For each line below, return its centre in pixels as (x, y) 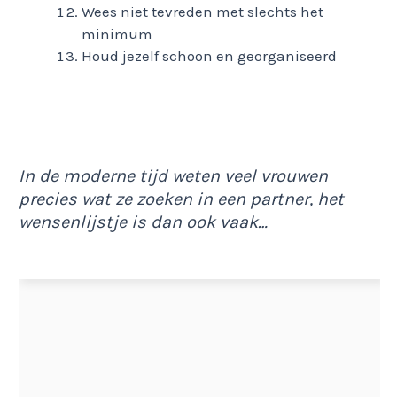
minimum (117, 34)
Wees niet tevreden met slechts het (202, 12)
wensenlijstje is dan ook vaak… (143, 222)
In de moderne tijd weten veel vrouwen (173, 176)
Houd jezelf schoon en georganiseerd (209, 56)
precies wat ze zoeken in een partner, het (181, 199)
